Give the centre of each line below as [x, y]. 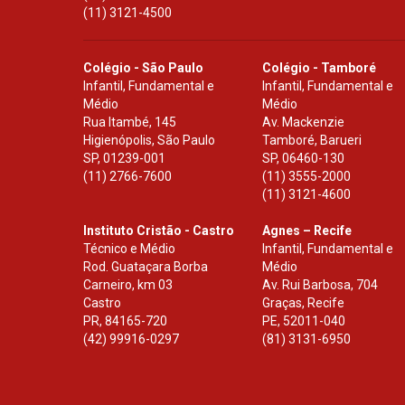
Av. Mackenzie [304, 122]
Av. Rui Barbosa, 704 [320, 284]
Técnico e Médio [129, 248]
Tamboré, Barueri [312, 140]
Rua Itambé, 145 [130, 122]
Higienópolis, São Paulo [149, 140]
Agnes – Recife [307, 230]
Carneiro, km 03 [128, 284]
